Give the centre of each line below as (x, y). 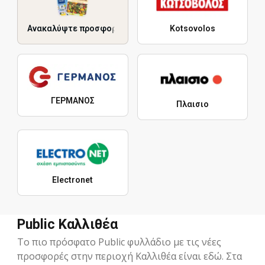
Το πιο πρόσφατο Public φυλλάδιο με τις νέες (119, 242)
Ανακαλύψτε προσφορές (77, 29)
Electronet (73, 180)
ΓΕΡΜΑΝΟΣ (72, 101)
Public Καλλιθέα (67, 225)
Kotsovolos (192, 29)
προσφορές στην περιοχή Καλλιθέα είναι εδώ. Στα (130, 256)
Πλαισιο (192, 104)
